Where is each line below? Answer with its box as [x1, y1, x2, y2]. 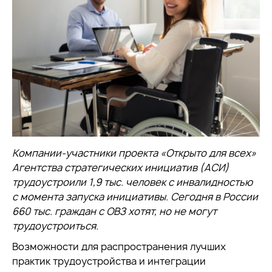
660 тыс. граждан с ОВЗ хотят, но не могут [12, 205, 217, 218]
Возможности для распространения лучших [12, 240, 226, 253]
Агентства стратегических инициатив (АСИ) [12, 161, 229, 174]
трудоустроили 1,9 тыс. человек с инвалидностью [12, 175, 253, 189]
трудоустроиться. [12, 219, 98, 233]
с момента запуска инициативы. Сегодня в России [12, 190, 258, 203]
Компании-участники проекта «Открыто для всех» [12, 146, 256, 160]
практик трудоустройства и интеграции [12, 254, 206, 268]
